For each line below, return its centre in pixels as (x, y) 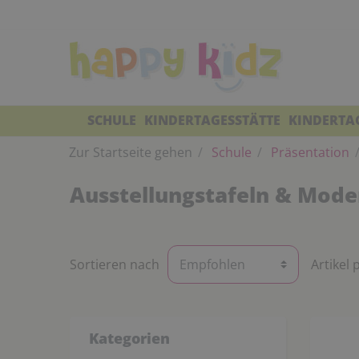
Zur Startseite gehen (131, 152)
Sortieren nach (115, 264)
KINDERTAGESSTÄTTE (212, 120)
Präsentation (309, 152)
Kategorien (129, 338)
